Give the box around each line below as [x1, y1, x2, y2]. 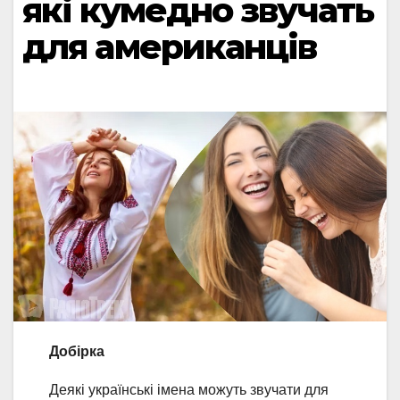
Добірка [49, 344, 104, 360]
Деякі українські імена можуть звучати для [49, 382, 329, 398]
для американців [22, 25, 317, 68]
